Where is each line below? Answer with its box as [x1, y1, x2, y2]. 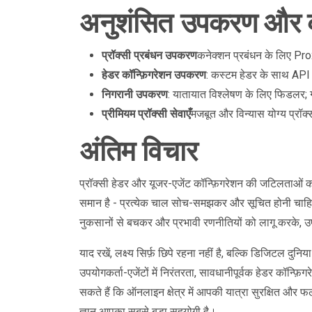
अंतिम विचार [79, 135, 198, 168]
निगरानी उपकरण [102, 88, 168, 101]
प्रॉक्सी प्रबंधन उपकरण [102, 49, 197, 62]
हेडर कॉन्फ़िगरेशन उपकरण [102, 68, 206, 81]
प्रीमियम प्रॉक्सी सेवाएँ [102, 107, 191, 120]
